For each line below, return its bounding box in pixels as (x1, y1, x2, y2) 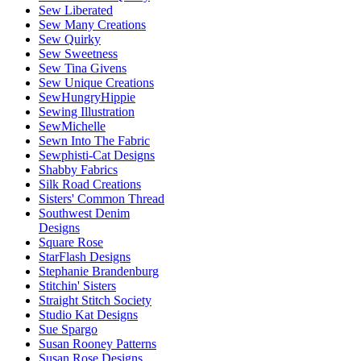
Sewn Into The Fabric (39, 134, 150, 148)
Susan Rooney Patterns (39, 337, 156, 351)
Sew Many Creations (39, 18, 146, 32)
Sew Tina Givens (39, 61, 127, 76)
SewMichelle (39, 119, 106, 134)
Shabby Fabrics (39, 163, 118, 177)
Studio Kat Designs (39, 308, 138, 322)
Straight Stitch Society (39, 293, 151, 308)
